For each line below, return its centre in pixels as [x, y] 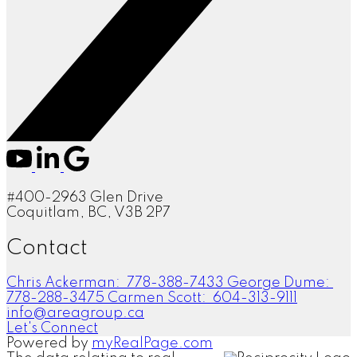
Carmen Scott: [159, 298]
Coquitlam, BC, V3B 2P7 [88, 212]
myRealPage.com [152, 343]
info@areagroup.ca [75, 313]
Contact [47, 248]
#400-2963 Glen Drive [85, 197]
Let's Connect [52, 328]
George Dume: [280, 282]
